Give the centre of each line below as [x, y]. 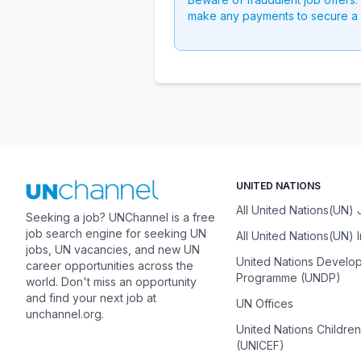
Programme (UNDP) [288, 278]
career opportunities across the [110, 266]
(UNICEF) [260, 345]
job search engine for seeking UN [116, 234]
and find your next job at [91, 298]
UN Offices [264, 303]
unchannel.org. [65, 314]
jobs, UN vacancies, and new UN [113, 250]
